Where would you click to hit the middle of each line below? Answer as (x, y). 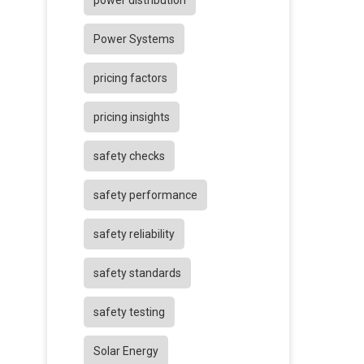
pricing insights (132, 117)
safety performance (145, 195)
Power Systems (134, 39)
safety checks (129, 156)
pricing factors (130, 78)
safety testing (129, 312)
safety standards (137, 273)
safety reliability (134, 234)
